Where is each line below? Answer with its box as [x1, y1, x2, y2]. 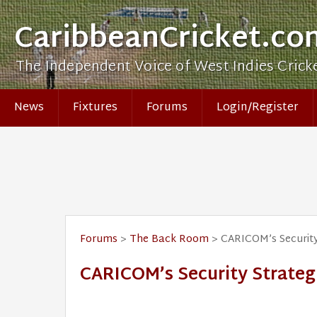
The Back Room [129, 230, 209, 249]
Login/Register [217, 98, 299, 118]
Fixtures [73, 98, 117, 118]
